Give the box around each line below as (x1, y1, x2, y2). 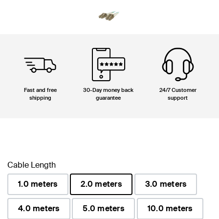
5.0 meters (83, 203, 124, 214)
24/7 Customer (159, 86, 197, 93)
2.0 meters (81, 178, 122, 189)
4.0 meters (18, 203, 60, 214)
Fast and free (23, 86, 57, 93)
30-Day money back (83, 86, 134, 93)
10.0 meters (147, 203, 193, 214)
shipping (29, 94, 51, 101)
